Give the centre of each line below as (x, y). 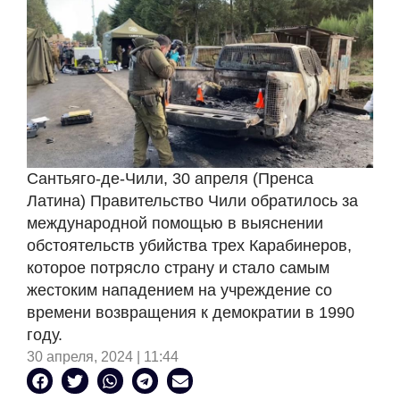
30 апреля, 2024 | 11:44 (103, 357)
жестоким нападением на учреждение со (179, 291)
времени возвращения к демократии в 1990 (191, 313)
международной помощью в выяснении (175, 224)
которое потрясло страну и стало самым (178, 268)
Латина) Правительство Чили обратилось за (192, 201)
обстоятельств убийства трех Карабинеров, (189, 246)
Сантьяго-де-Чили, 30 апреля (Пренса (170, 179)
